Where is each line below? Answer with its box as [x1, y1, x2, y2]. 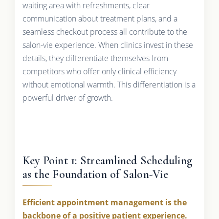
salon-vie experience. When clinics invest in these [22, 39, 193, 50]
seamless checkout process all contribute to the [22, 26, 187, 37]
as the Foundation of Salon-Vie [22, 167, 168, 181]
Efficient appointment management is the [22, 197, 187, 208]
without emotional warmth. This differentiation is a [22, 79, 196, 90]
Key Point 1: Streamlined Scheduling [22, 153, 193, 168]
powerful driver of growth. [22, 92, 113, 103]
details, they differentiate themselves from [22, 52, 168, 64]
